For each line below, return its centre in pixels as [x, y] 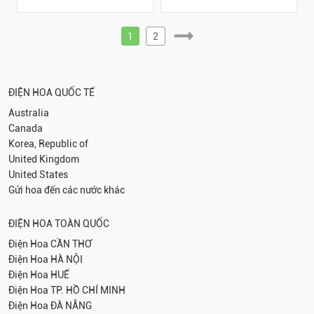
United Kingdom [44, 159]
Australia [29, 113]
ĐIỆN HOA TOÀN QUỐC [59, 224]
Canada [26, 129]
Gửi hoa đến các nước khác [67, 190]
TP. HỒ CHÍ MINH [88, 291]
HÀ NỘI [67, 260]
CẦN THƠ [71, 244]
